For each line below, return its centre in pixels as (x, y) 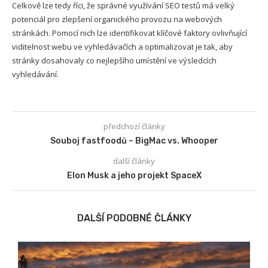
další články (134, 161)
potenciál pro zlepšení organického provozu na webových (117, 19)
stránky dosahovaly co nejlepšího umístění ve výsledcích (114, 61)
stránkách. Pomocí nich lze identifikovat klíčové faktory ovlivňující (130, 33)
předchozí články (134, 127)
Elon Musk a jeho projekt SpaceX (134, 176)
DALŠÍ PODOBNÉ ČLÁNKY (134, 218)
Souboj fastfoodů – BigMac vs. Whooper (134, 141)
